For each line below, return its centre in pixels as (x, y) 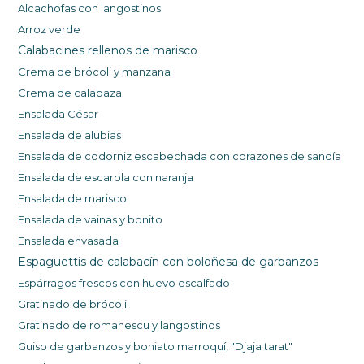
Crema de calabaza (70, 93)
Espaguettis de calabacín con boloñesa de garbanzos (169, 262)
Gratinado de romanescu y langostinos (119, 325)
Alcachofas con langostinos (91, 9)
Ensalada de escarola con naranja (106, 178)
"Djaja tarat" (262, 347)
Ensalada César (58, 114)
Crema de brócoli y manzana (95, 72)
